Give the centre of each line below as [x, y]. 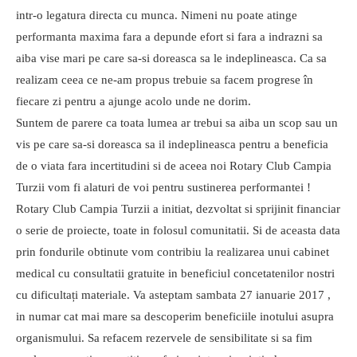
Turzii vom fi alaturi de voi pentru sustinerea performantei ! [163, 188]
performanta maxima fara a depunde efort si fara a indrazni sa [169, 37]
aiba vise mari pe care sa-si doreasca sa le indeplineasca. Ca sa [171, 59]
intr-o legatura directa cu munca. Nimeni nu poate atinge [157, 16]
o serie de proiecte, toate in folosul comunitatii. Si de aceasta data [178, 231]
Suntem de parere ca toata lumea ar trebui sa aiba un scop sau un [177, 123]
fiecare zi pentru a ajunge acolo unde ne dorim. [133, 102]
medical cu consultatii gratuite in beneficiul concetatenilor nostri [175, 274]
